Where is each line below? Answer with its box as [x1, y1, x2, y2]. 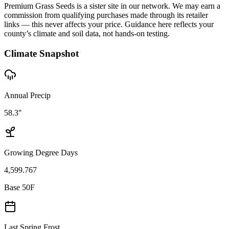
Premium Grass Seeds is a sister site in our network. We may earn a [4, 1, 220, 10]
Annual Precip [4, 91, 51, 100]
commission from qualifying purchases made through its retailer [4, 10, 208, 19]
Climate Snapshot [4, 48, 79, 59]
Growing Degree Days [4, 148, 78, 157]
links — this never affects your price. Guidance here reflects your [4, 19, 214, 29]
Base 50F [4, 183, 35, 192]
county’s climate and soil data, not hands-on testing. [4, 29, 170, 38]
